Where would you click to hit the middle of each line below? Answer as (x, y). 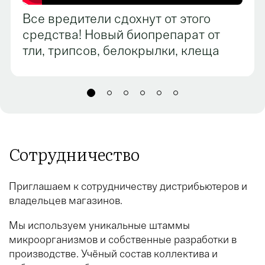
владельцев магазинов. (66, 201)
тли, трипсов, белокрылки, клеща (121, 51)
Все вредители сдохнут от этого (117, 19)
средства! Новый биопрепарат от (121, 35)
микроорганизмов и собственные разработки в (123, 240)
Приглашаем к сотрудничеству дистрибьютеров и (128, 187)
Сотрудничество (74, 154)
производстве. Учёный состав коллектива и (113, 254)
